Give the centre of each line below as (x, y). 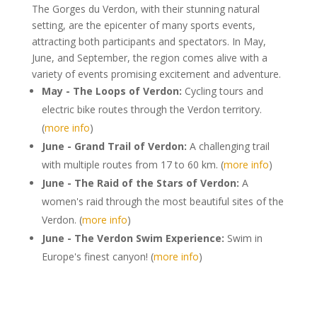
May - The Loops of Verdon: (111, 91)
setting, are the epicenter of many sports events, (143, 25)
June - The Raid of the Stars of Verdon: (140, 183)
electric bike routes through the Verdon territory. (151, 109)
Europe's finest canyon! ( (97, 256)
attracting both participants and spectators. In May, (149, 41)
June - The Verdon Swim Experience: (133, 238)
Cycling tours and (222, 91)
